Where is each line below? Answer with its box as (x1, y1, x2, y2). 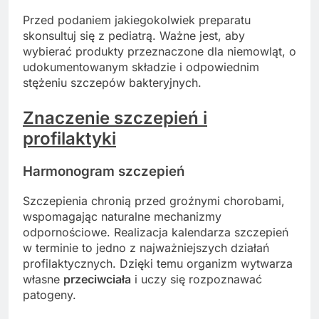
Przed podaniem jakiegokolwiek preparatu (23, 13, 251, 28)
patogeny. (23, 287, 76, 302)
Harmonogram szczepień (23, 163, 184, 180)
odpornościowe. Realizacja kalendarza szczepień (23, 224, 288, 239)
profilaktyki (23, 128, 116, 150)
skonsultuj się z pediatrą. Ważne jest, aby (23, 28, 245, 43)
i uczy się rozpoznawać (131, 271, 262, 286)
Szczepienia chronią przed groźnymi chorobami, (23, 193, 285, 208)
